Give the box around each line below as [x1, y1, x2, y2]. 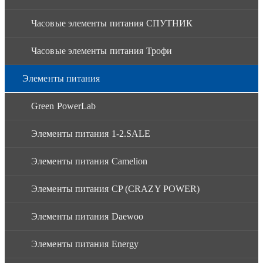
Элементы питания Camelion [31, 156, 148, 166]
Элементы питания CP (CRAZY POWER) [31, 183, 200, 194]
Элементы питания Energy [31, 238, 139, 249]
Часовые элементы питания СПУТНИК [31, 18, 193, 28]
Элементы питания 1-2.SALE [31, 128, 151, 139]
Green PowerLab [31, 100, 96, 111]
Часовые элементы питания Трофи [31, 45, 172, 56]
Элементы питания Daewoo [31, 211, 144, 221]
